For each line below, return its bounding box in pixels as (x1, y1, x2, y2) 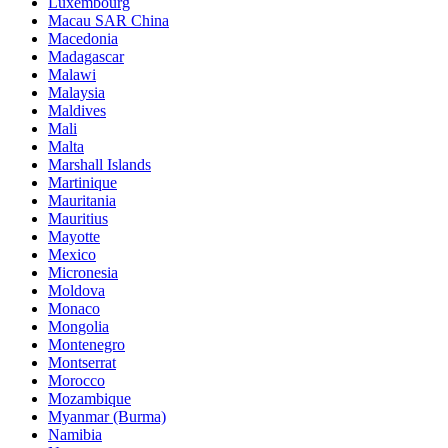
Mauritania (48, 192, 116, 209)
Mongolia (48, 318, 109, 335)
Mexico (48, 246, 96, 263)
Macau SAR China (48, 12, 169, 29)
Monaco (48, 300, 100, 317)
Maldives (48, 102, 106, 119)
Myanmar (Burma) (48, 408, 166, 425)
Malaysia (48, 84, 105, 101)
